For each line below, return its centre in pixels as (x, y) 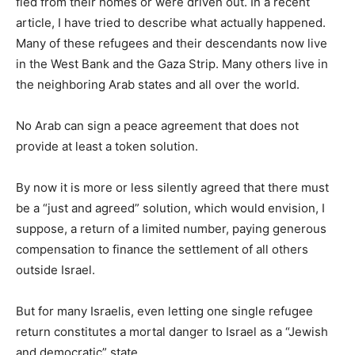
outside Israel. (55, 269)
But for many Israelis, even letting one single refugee (164, 311)
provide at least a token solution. (107, 146)
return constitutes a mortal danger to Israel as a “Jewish (172, 331)
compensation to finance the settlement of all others (162, 249)
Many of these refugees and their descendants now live (172, 43)
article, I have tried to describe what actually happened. (171, 22)
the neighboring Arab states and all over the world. (158, 84)
